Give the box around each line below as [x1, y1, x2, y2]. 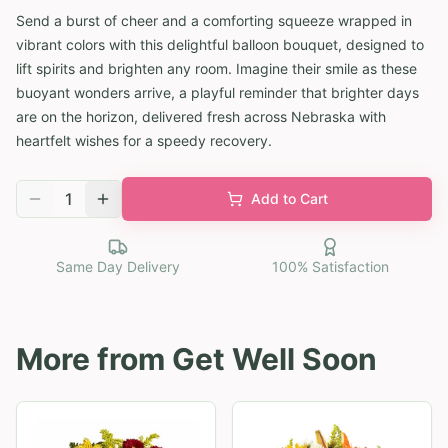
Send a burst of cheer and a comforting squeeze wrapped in [16, 11, 412, 29]
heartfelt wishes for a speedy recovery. [16, 131, 272, 149]
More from [16, 340, 172, 377]
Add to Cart [250, 189, 328, 207]
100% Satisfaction [271, 257, 389, 275]
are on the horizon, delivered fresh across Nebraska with [16, 107, 386, 125]
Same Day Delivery [56, 257, 180, 275]
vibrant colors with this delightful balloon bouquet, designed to [16, 35, 424, 53]
